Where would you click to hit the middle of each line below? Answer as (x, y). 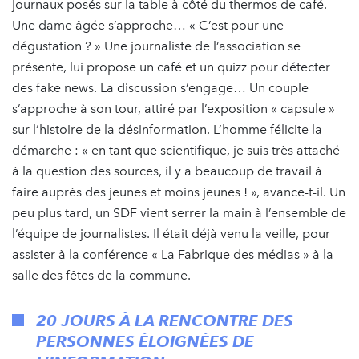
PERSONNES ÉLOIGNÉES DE (145, 341)
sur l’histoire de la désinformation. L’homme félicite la (167, 129)
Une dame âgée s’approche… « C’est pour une (148, 25)
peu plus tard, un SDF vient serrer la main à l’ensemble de (179, 212)
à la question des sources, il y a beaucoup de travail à (167, 171)
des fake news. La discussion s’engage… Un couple (160, 87)
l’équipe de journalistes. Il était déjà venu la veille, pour (171, 233)
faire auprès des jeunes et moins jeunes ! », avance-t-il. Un (179, 192)
